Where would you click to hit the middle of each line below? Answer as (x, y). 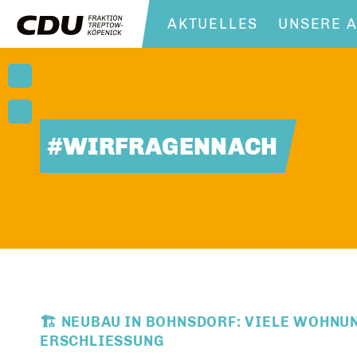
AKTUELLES (213, 24)
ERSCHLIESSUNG (97, 341)
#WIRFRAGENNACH (162, 146)
